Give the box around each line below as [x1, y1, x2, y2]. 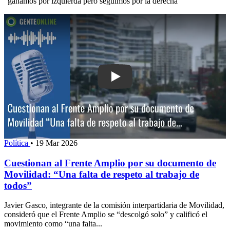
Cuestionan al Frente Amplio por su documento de [4, 157, 216, 168]
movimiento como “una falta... [4, 219, 102, 228]
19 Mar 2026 [35, 138, 78, 147]
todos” [4, 180, 32, 191]
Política [4, 138, 30, 147]
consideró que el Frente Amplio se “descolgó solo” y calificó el [4, 210, 207, 219]
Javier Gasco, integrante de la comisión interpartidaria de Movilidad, [4, 201, 224, 210]
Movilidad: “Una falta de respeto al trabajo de [4, 168, 199, 180]
